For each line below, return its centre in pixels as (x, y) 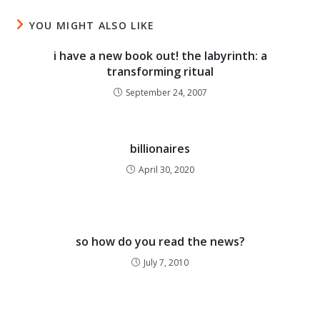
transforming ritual (160, 71)
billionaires (160, 149)
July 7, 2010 (166, 262)
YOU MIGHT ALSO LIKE (92, 25)
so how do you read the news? (160, 241)
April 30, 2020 (166, 170)
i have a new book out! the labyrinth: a (160, 56)
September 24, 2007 (166, 92)
